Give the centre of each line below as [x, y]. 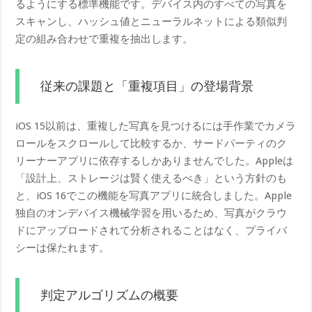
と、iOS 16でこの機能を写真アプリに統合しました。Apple [154, 195]
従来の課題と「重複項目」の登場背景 [147, 86]
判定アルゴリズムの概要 [110, 295]
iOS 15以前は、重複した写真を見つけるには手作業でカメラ [156, 126]
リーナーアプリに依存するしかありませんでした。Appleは [155, 161]
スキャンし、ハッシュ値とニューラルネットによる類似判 [151, 21]
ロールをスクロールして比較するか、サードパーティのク [151, 143]
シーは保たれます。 [63, 248]
